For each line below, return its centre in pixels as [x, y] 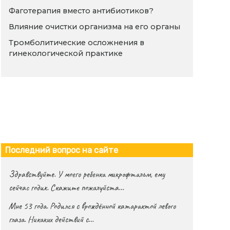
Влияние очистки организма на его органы [95, 27]
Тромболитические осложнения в [77, 43]
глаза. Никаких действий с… [51, 219]
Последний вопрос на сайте [62, 150]
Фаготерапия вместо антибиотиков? [81, 11]
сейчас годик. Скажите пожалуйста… [66, 187]
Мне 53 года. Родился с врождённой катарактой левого [92, 206]
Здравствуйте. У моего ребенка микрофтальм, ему [87, 174]
